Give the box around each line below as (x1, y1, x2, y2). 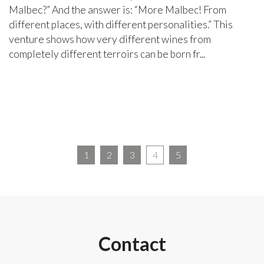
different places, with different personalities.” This (9, 18, 233, 31)
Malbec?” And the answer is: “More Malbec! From (9, 3, 226, 16)
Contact (98, 232, 166, 255)
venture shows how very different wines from (9, 32, 211, 45)
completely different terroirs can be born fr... (9, 47, 205, 60)
